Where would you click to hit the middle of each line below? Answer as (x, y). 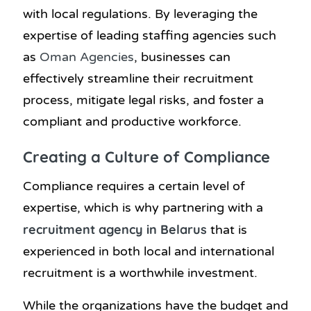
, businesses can (182, 57)
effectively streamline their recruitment (138, 78)
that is (229, 230)
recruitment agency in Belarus (117, 230)
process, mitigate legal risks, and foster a (143, 100)
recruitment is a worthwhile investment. (140, 273)
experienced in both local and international (149, 252)
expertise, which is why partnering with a (143, 208)
